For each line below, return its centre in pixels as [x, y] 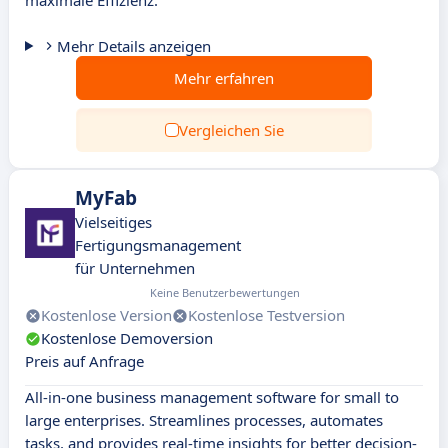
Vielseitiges [113, 222]
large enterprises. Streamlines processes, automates [204, 420]
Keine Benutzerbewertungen [224, 292]
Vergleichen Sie [231, 130]
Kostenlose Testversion [266, 315]
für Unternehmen [135, 268]
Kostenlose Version [106, 315]
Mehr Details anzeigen [133, 46]
